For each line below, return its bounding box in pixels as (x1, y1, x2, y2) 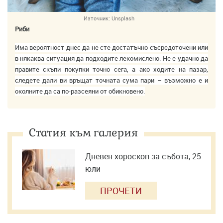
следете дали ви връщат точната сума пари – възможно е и (15, 75, 208, 85)
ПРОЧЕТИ (100, 184, 142, 197)
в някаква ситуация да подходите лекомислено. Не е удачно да (15, 53, 208, 63)
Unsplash (111, 14, 134, 22)
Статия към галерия (29, 125, 138, 139)
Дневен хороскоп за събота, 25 (85, 150, 201, 162)
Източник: (84, 14, 110, 22)
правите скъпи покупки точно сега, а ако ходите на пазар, (15, 64, 208, 74)
